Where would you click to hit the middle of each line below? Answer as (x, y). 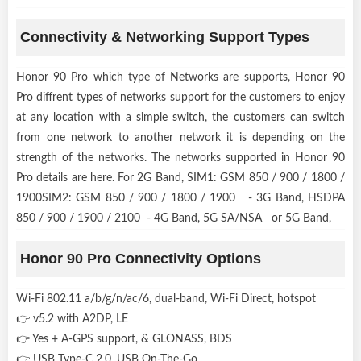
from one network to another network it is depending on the (180, 137)
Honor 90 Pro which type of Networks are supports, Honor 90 (180, 77)
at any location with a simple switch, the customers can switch (180, 117)
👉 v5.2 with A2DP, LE (75, 319)
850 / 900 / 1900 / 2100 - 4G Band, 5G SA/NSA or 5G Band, (174, 218)
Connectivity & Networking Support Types (165, 37)
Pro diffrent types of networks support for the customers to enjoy (180, 97)
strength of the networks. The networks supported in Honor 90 (180, 158)
